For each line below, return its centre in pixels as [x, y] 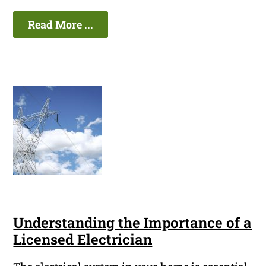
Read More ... [61, 25]
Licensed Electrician [83, 240]
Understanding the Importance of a [133, 223]
